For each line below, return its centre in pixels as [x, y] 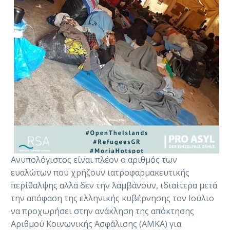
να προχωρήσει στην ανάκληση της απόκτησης [102, 211]
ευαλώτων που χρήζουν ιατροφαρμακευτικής [100, 173]
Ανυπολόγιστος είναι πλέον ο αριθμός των [94, 160]
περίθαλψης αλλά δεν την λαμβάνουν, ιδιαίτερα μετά [114, 186]
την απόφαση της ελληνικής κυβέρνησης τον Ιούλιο [112, 198]
